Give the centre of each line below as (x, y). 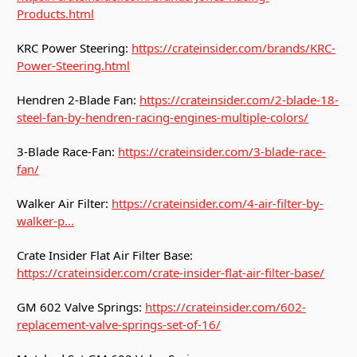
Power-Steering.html (73, 66)
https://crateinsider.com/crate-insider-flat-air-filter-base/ (171, 273)
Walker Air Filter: (64, 204)
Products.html (55, 14)
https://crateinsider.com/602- (226, 307)
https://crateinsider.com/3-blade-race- (222, 152)
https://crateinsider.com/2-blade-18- (239, 100)
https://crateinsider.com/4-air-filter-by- (218, 204)
